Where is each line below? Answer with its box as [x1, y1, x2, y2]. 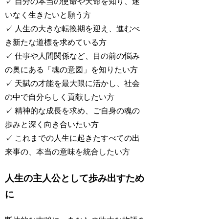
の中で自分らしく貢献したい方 [5, 93, 115, 102]
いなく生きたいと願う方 [5, 11, 91, 20]
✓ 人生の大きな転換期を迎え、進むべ [5, 24, 140, 33]
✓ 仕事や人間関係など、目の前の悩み [5, 52, 140, 61]
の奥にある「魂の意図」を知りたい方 [5, 66, 138, 74]
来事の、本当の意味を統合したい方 [5, 148, 131, 156]
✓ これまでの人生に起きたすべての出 [5, 134, 140, 143]
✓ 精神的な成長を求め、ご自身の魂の [5, 107, 140, 115]
